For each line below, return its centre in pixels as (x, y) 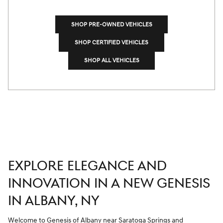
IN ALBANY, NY (54, 201)
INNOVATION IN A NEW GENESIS (109, 184)
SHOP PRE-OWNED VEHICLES (111, 24)
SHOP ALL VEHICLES (111, 61)
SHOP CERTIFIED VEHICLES (111, 42)
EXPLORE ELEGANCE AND (87, 166)
